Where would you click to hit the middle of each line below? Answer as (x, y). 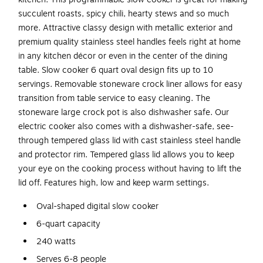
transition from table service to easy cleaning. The (114, 98)
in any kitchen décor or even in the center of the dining (123, 56)
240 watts (56, 241)
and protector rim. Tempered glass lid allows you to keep (126, 154)
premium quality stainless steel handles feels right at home (129, 42)
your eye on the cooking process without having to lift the (130, 168)
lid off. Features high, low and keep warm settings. (114, 183)
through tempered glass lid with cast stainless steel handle (129, 140)
